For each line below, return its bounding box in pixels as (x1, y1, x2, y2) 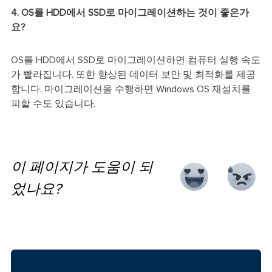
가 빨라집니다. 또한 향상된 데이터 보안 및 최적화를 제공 (10, 69, 256, 80)
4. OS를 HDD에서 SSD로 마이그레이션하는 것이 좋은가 (10, 7, 249, 18)
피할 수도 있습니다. (10, 98, 95, 109)
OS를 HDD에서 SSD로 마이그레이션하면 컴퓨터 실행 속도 (10, 55, 260, 65)
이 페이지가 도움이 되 (10, 160, 153, 175)
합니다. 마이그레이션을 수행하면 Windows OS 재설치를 (10, 84, 251, 94)
